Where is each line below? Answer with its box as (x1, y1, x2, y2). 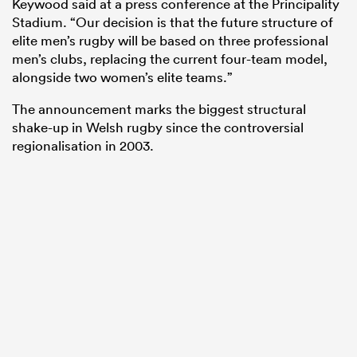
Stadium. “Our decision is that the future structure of (12, 14, 333, 31)
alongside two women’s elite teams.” (12, 69, 233, 86)
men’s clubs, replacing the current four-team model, (12, 50, 328, 68)
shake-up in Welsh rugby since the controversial (12, 119, 304, 136)
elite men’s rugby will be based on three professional (12, 32, 328, 49)
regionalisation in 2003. (12, 137, 154, 155)
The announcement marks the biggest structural (12, 100, 306, 118)
